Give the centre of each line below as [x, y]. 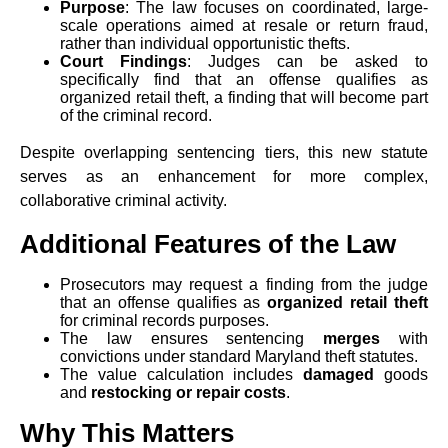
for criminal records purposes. [164, 320]
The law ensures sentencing [192, 338]
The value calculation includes [182, 374]
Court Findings [123, 61]
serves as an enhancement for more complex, [224, 176]
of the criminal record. [136, 115]
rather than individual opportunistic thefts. [205, 43]
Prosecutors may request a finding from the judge [244, 284]
